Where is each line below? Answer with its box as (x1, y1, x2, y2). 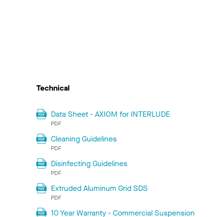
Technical (36, 83, 70, 93)
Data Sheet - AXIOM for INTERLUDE (50, 109, 170, 120)
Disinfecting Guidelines (50, 158, 127, 169)
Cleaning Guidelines (50, 134, 117, 144)
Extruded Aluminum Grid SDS (50, 183, 148, 194)
